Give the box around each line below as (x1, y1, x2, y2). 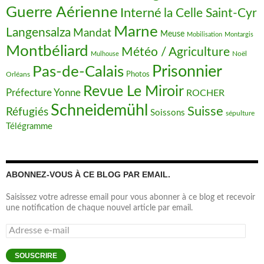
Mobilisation (187, 31, 222, 38)
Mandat (73, 28, 111, 39)
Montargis (225, 31, 253, 38)
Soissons (150, 108, 185, 117)
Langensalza (6, 27, 71, 39)
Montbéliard (6, 44, 88, 59)
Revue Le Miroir (83, 84, 184, 99)
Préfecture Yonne (6, 88, 81, 98)
